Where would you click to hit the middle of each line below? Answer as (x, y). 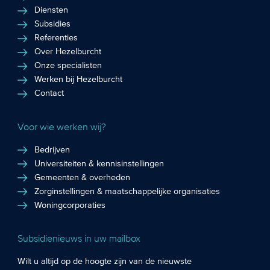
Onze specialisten (68, 66)
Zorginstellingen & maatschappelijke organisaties (127, 191)
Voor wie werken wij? (62, 127)
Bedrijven (52, 150)
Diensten (52, 11)
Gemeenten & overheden (83, 177)
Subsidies (53, 24)
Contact (49, 94)
